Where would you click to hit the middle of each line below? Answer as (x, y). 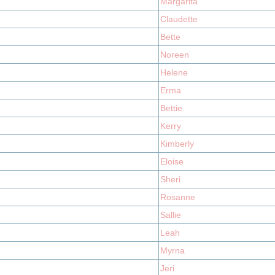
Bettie (171, 108)
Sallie (171, 215)
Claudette (179, 19)
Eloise (172, 161)
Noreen (175, 55)
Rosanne (178, 197)
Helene (174, 72)
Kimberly (177, 144)
